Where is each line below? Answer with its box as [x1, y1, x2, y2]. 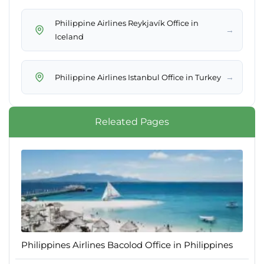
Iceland [55, 32, 84, 42]
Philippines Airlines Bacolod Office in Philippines [21, 239, 233, 251]
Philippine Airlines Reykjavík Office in [55, 18, 199, 28]
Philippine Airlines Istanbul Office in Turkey [55, 72, 221, 82]
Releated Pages [95, 116, 169, 128]
